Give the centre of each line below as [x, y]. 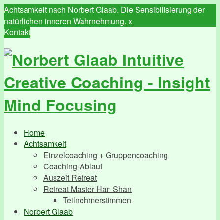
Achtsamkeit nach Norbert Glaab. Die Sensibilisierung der [104, 10]
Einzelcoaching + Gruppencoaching [106, 155]
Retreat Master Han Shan [87, 189]
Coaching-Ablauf [73, 166]
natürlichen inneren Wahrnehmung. [66, 21]
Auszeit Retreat [70, 177]
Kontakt [17, 32]
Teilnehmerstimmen [97, 200]
